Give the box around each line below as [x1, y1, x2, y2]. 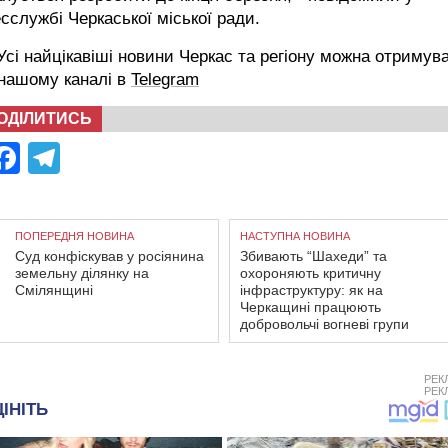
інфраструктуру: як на [240, 281, 383, 298]
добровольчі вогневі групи [240, 315, 409, 332]
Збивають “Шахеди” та [240, 247, 387, 264]
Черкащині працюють [240, 298, 381, 315]
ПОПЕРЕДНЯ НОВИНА [15, 229, 134, 242]
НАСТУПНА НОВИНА [240, 229, 350, 242]
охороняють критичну [240, 264, 381, 281]
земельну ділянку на [15, 264, 149, 281]
